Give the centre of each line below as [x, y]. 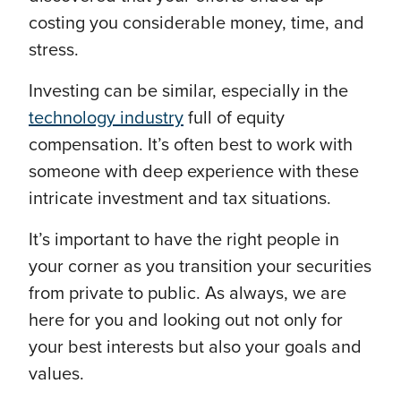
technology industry [106, 119]
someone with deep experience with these [194, 172]
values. [56, 375]
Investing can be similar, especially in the [188, 92]
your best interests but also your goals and [195, 348]
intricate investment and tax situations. [182, 199]
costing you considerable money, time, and [196, 24]
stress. [56, 51]
